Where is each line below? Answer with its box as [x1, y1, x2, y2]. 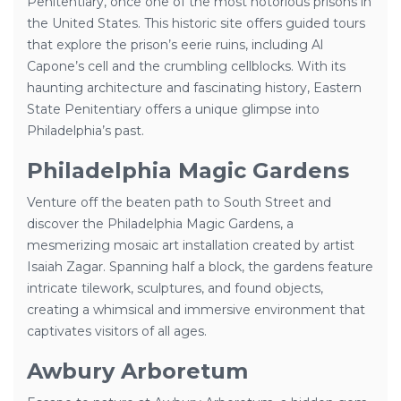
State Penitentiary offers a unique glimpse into [27, 101, 320, 117]
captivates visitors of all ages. [27, 323, 207, 339]
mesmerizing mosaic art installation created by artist [27, 237, 354, 253]
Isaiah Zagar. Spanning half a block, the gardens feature [27, 259, 373, 275]
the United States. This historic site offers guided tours [27, 15, 365, 31]
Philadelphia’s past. [27, 123, 144, 139]
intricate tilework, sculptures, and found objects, [27, 280, 323, 296]
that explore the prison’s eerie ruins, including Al [27, 37, 323, 53]
